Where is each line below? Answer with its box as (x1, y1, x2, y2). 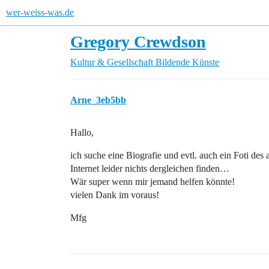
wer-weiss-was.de (6, 7, 74, 17)
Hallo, (70, 127, 94, 138)
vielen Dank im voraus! (70, 190, 159, 200)
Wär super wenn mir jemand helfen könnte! (70, 177, 235, 187)
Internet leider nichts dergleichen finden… (70, 163, 229, 174)
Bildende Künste (156, 57, 219, 67)
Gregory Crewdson (70, 32, 206, 51)
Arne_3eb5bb (70, 95, 126, 105)
